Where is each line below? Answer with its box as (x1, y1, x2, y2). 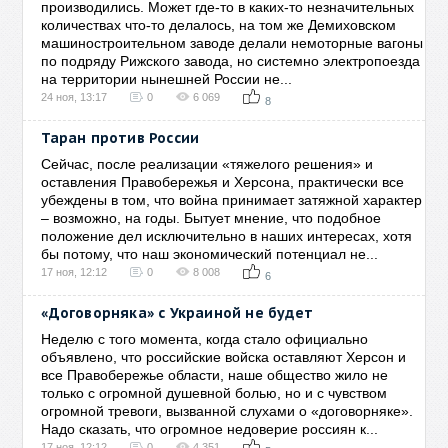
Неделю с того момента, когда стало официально (41, 331, 369, 347)
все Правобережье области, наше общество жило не (41, 367, 389, 383)
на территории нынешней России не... (41, 71, 293, 87)
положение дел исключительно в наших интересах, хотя (41, 228, 413, 244)
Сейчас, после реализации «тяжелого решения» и (41, 156, 374, 172)
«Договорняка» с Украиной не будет (41, 304, 314, 322)
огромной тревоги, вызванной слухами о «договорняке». (41, 403, 414, 419)
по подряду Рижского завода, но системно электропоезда (41, 53, 421, 69)
